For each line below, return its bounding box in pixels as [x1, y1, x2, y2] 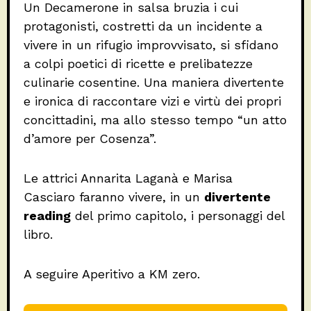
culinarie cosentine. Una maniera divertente [24, 75, 284, 90]
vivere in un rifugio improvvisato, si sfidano [24, 37, 278, 53]
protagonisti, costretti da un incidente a [24, 19, 262, 34]
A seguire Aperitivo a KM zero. [24, 267, 200, 282]
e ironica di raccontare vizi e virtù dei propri [24, 94, 281, 109]
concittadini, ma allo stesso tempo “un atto [24, 112, 287, 128]
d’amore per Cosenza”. [24, 131, 156, 146]
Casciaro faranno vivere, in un [24, 190, 204, 205]
